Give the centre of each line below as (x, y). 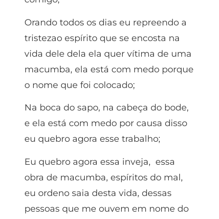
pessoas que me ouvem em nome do (107, 208)
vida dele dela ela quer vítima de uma (108, 54)
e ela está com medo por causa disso (106, 123)
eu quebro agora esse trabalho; (92, 139)
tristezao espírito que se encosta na (102, 38)
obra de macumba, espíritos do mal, (104, 177)
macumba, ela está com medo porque (109, 69)
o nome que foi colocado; (80, 85)
